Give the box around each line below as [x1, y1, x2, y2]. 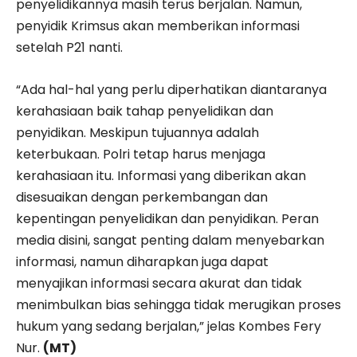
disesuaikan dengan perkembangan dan [16, 188, 268, 207]
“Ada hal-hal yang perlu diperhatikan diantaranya [16, 80, 327, 100]
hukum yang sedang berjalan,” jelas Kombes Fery [16, 317, 321, 336]
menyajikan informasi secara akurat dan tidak [16, 274, 302, 293]
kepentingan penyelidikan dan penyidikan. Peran [16, 210, 319, 229]
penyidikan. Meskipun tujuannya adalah [16, 124, 259, 143]
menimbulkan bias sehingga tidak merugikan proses [16, 296, 341, 315]
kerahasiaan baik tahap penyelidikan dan [16, 102, 273, 121]
